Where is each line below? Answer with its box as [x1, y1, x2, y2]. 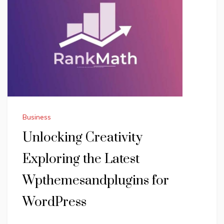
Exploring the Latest [22, 151, 139, 168]
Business [22, 112, 51, 122]
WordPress [22, 194, 86, 211]
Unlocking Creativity [22, 129, 142, 146]
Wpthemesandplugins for [22, 172, 169, 189]
